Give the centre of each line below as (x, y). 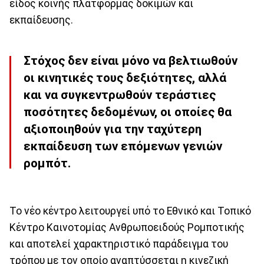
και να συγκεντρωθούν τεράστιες (120, 95)
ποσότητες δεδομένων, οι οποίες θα (128, 112)
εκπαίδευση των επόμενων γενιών (123, 146)
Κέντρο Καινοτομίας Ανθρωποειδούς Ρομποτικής (127, 227)
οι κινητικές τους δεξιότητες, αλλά (125, 78)
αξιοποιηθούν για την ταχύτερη (113, 129)
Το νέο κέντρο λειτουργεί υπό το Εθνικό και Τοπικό (130, 211)
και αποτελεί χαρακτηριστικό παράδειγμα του (119, 244)
